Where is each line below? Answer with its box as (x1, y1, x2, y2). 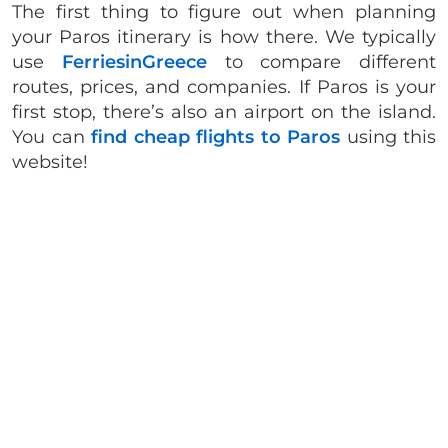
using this (340, 125, 436, 148)
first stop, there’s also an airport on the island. (12, 100, 436, 123)
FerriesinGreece (61, 50, 207, 73)
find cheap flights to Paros (91, 125, 340, 148)
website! (12, 150, 93, 173)
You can (12, 125, 91, 148)
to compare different (206, 50, 436, 73)
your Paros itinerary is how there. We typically (12, 25, 436, 48)
